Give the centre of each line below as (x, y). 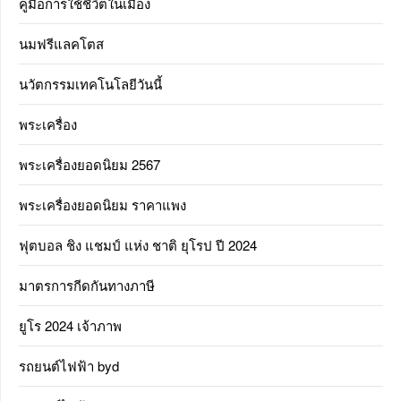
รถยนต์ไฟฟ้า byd (69, 366)
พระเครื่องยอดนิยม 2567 (90, 165)
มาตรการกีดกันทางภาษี (87, 286)
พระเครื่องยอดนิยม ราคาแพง (102, 205)
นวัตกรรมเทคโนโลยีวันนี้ (90, 84)
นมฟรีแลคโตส (61, 44)
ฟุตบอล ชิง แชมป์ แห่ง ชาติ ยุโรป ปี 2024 (138, 245)
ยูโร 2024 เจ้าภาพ (70, 326)
